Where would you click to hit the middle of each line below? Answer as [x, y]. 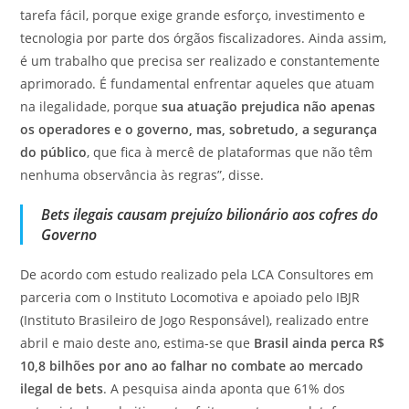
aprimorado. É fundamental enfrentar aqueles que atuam [198, 83]
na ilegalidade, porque [91, 106]
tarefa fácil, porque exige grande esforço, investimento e [193, 15]
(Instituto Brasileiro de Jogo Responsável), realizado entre [195, 320]
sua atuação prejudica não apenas [269, 106]
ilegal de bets [62, 388]
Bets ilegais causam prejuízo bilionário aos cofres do [210, 214]
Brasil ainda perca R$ [320, 342]
